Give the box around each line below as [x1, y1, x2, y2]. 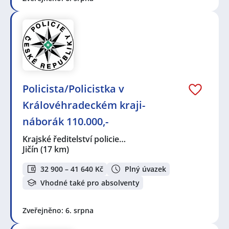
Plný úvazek [125, 164, 166, 174]
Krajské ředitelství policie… [22, 133, 127, 145]
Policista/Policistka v [22, 81, 124, 96]
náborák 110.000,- [22, 114, 108, 128]
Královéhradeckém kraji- [22, 98, 145, 112]
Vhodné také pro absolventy [40, 177, 140, 188]
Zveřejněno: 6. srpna [22, 205, 94, 215]
